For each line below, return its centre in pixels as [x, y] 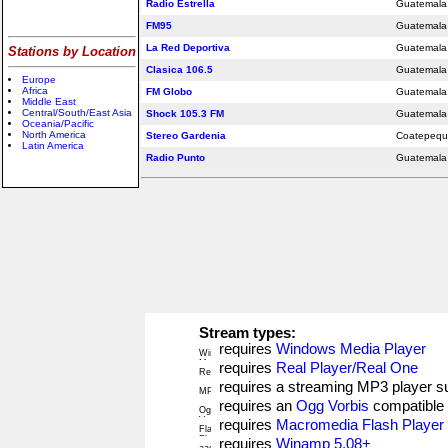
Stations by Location [72, 51]
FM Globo [169, 91]
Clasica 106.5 [179, 69]
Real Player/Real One [347, 368]
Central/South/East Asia [77, 112]
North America [54, 134]
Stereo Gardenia [186, 135]
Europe [39, 79]
